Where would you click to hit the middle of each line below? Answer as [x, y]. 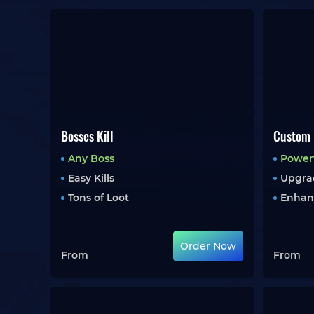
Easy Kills [91, 178]
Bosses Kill [87, 136]
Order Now [209, 246]
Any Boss [91, 158]
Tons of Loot [98, 198]
